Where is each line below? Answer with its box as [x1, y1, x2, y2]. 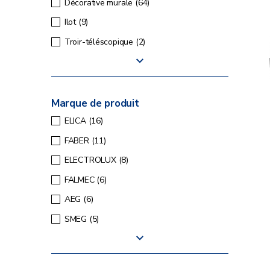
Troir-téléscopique [64, 36, 136, 48]
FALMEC [64, 174, 97, 186]
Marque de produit [51, 96, 139, 111]
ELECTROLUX [64, 154, 119, 166]
